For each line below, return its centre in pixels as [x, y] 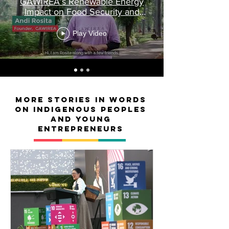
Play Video [90, 33]
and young [81, 119]
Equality [82, 22]
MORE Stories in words [81, 99]
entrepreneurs [81, 129]
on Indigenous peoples [81, 109]
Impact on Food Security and [82, 12]
